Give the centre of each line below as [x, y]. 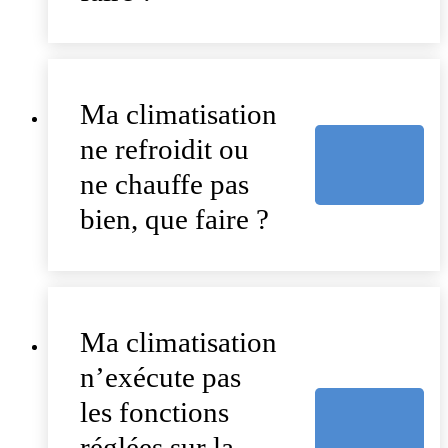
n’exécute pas [160, 377]
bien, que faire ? [174, 219]
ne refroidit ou [164, 149]
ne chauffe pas [164, 184]
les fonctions [154, 412]
